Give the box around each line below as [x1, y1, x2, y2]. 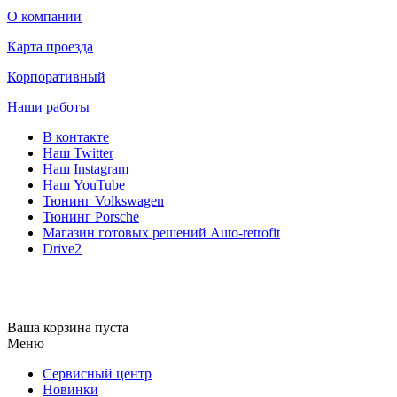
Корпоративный [7, 69, 105, 84]
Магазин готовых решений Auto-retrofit [43, 225, 280, 240]
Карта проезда [7, 39, 93, 54]
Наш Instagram [43, 161, 128, 176]
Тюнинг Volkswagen [43, 193, 164, 208]
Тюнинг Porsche [43, 209, 139, 224]
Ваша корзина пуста [7, 320, 128, 335]
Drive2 [43, 241, 82, 256]
